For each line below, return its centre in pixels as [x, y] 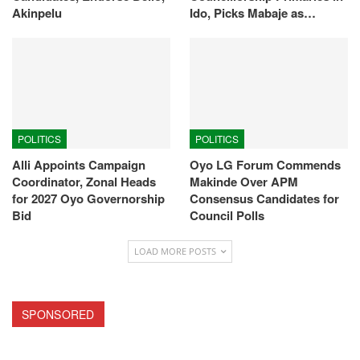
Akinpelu [37, 13]
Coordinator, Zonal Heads [84, 182]
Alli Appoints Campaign [79, 165]
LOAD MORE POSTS [176, 252]
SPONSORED [58, 315]
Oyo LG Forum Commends [265, 165]
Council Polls [227, 216]
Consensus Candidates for [264, 199]
